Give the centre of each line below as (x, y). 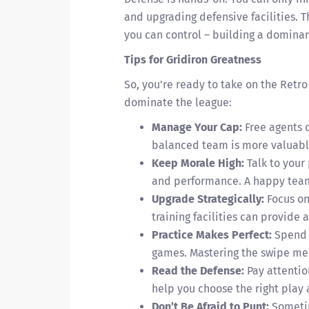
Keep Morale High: (198, 163)
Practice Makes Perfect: (212, 235)
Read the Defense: (198, 271)
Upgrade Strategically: (208, 199)
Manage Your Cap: (197, 127)
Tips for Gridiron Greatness (193, 60)
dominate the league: (178, 102)
